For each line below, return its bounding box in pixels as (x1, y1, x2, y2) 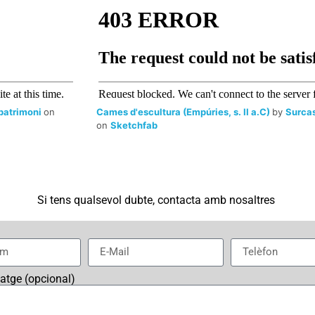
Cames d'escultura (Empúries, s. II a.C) (96, 106, 272, 118)
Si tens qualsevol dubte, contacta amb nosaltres (37, 193, 275, 207)
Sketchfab (110, 120, 157, 131)
